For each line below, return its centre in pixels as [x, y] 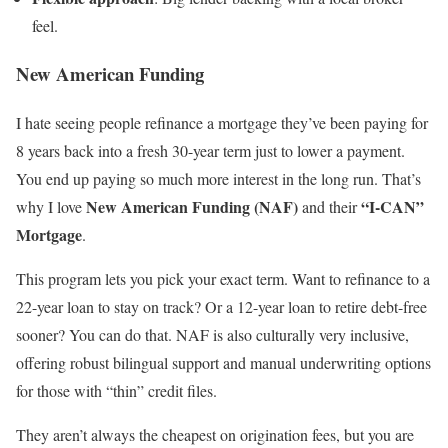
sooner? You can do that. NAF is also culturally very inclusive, [212, 335]
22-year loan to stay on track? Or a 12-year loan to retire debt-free [221, 307]
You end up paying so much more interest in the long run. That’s [218, 179]
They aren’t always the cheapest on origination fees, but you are [215, 435]
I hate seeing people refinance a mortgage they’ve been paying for [222, 123]
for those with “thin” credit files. [116, 391]
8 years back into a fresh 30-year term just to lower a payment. [210, 151]
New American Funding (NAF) [192, 207]
